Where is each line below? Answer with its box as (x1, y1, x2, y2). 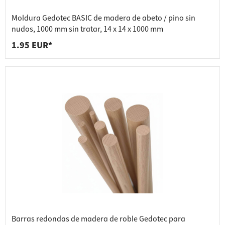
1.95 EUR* (12, 39, 52, 52)
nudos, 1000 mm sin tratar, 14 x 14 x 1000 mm (12, 24, 163, 35)
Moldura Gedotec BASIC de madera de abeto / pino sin (12, 13, 195, 24)
